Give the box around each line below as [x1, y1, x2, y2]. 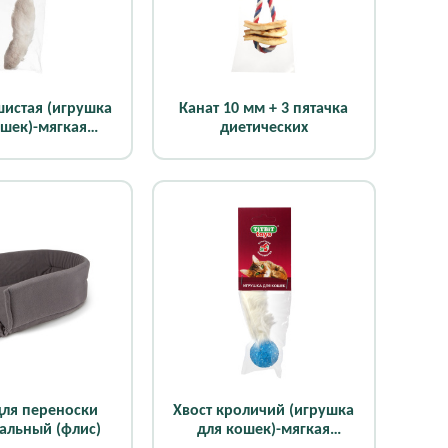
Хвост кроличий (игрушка [173, 403, 355, 420]
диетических [220, 120, 309, 137]
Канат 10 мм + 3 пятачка [179, 101, 349, 118]
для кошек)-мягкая [197, 422, 331, 439]
